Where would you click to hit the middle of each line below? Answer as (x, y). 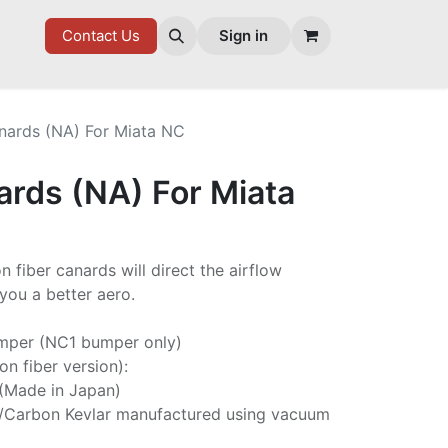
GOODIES (76, 35)
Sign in (244, 35)
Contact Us (100, 35)
